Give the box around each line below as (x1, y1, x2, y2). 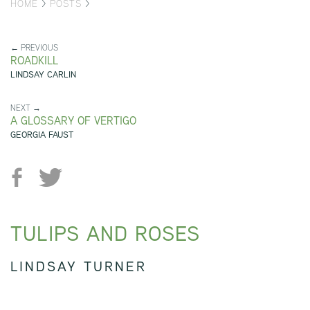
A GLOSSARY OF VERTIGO (10, 112, 136, 129)
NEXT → (10, 101, 41, 113)
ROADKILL (10, 52, 58, 69)
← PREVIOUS (10, 41, 58, 53)
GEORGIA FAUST (10, 127, 73, 141)
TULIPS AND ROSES (10, 218, 200, 248)
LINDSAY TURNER (10, 255, 147, 276)
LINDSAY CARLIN (10, 67, 76, 81)
